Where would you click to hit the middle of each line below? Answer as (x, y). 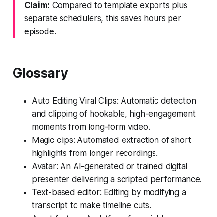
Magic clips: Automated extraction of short (111, 140)
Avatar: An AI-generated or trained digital (109, 166)
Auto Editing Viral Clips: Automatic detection (114, 101)
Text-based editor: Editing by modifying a (109, 192)
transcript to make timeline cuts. (92, 205)
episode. (40, 31)
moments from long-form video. (91, 127)
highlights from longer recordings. (95, 153)
